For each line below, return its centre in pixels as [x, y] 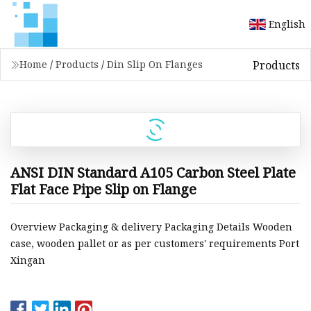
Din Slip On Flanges [155, 64]
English [287, 24]
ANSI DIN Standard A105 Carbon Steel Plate [153, 172]
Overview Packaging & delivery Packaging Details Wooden [151, 227]
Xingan [28, 260]
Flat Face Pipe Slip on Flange [103, 189]
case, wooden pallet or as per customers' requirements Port [155, 244]
